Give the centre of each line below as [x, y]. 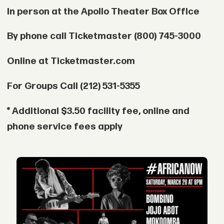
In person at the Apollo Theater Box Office [103, 11]
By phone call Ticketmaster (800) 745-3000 [104, 36]
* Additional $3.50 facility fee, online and [98, 111]
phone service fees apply [64, 126]
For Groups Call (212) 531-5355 [73, 86]
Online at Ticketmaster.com [71, 61]
